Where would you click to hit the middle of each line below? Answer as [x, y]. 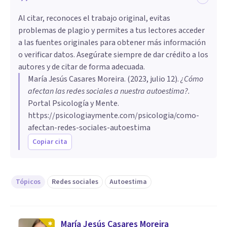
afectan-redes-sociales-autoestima [89, 128]
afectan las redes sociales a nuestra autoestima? [108, 91]
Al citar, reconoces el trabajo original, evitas [94, 18]
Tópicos [28, 182]
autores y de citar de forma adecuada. [82, 67]
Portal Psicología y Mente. [73, 104]
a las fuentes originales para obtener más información [112, 43]
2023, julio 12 [153, 79]
